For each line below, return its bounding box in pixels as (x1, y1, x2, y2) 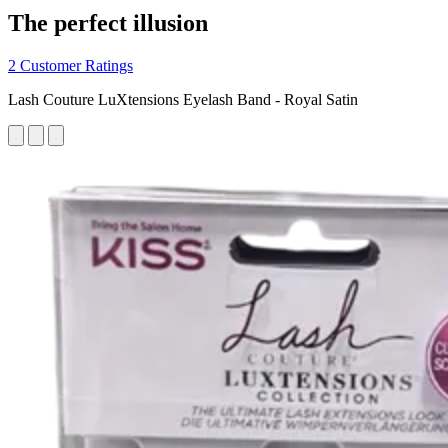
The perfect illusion (8, 9, 208, 36)
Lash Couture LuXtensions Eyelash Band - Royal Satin (8, 90, 358, 108)
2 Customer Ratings (8, 56, 133, 74)
